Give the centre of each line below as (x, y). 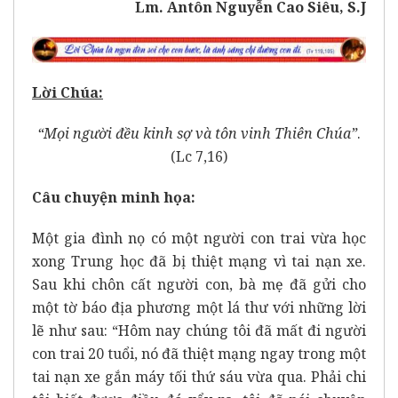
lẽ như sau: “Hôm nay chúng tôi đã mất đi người (199, 331)
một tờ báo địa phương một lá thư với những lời (199, 308)
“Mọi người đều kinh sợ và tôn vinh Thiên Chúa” (197, 134)
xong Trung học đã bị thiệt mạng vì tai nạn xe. (199, 262)
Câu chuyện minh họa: (114, 198)
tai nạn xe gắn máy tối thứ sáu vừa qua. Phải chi (199, 377)
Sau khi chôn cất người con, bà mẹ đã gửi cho (199, 285)
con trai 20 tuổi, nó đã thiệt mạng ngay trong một (199, 354)
